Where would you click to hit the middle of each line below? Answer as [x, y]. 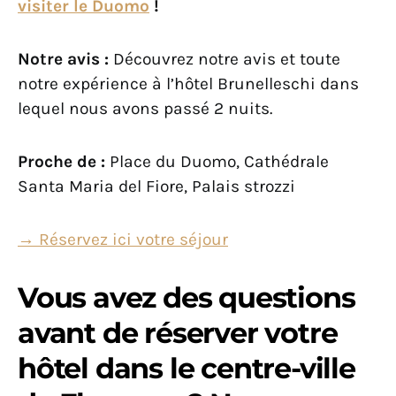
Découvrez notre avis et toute [225, 59]
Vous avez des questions [187, 298]
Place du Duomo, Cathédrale [217, 162]
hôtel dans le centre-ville [187, 369]
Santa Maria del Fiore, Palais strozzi [156, 187]
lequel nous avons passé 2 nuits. [145, 109]
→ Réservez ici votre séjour [123, 240]
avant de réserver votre [178, 333]
